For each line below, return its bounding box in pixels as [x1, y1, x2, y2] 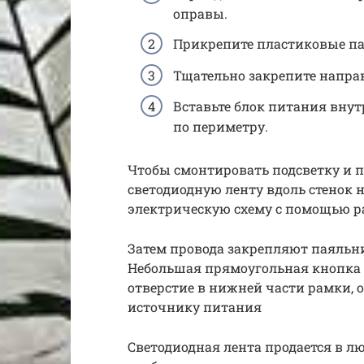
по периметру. [173, 117, 268, 135]
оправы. [173, 5, 227, 23]
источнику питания [128, 297, 262, 315]
